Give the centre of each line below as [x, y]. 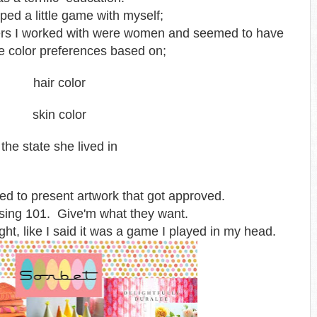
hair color [59, 83]
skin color [59, 115]
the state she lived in [59, 146]
